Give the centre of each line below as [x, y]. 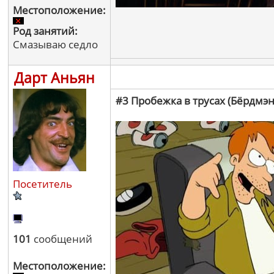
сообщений [62, 239]
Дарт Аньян [54, 78]
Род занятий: [45, 31]
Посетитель [43, 184]
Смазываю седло [55, 44]
